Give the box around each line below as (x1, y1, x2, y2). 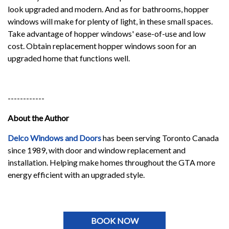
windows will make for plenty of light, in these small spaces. (8, 16, 213, 26)
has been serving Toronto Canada (101, 132, 219, 143)
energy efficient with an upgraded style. (8, 169, 146, 179)
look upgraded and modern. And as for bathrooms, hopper (8, 4, 209, 14)
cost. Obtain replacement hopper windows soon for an (8, 40, 196, 51)
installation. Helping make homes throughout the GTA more (8, 157, 215, 167)
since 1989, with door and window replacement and (8, 145, 186, 155)
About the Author (8, 112, 69, 123)
